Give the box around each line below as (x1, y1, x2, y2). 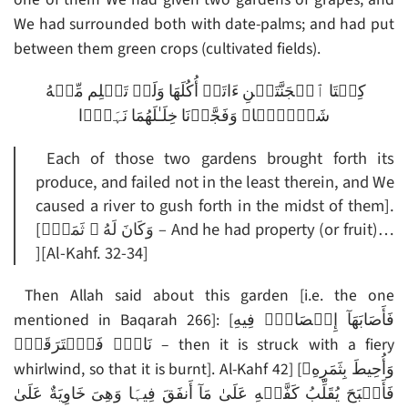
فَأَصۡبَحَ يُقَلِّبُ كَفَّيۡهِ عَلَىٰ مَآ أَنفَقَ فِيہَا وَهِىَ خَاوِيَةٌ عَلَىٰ (14, 382, 394, 406)
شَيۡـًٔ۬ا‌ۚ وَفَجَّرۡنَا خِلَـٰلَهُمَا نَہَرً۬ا (78, 105, 330, 128)
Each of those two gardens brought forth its (46, 147, 394, 171)
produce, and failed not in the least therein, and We (36, 170, 394, 195)
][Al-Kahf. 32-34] (36, 241, 148, 266)
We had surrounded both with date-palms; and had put (14, 13, 394, 36)
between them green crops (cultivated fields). (14, 37, 321, 61)
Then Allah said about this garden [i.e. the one (25, 284, 394, 308)
